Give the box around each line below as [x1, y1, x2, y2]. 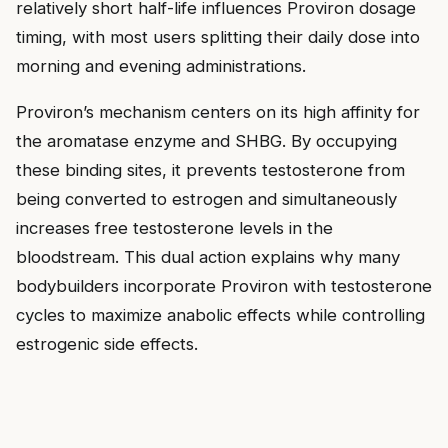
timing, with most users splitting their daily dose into [16, 26, 420, 47]
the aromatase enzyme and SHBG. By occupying [16, 130, 397, 151]
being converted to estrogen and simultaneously [16, 188, 397, 209]
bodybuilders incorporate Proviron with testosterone [16, 275, 432, 296]
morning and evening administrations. [16, 55, 306, 76]
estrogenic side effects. [16, 333, 198, 354]
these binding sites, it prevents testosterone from [16, 159, 405, 180]
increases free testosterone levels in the [16, 217, 333, 238]
